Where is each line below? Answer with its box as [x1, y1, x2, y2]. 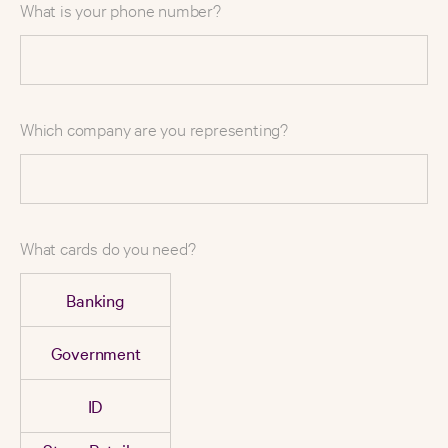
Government [50, 341, 141, 365]
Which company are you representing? [20, 117, 288, 141]
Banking [66, 288, 125, 312]
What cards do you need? [20, 236, 196, 260]
